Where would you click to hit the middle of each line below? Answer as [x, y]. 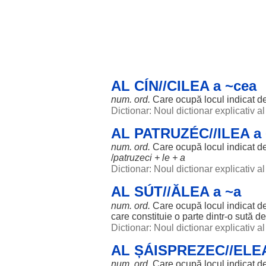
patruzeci [133, 158]
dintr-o [219, 216]
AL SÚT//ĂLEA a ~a [176, 191]
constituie [152, 216]
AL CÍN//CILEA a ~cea [184, 86]
